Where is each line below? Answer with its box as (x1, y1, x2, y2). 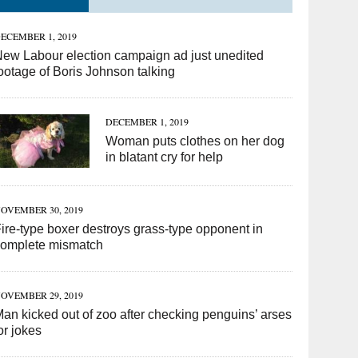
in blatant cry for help (105, 150, 224, 164)
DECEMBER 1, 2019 (105, 115, 189, 128)
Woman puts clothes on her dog (105, 134, 285, 148)
